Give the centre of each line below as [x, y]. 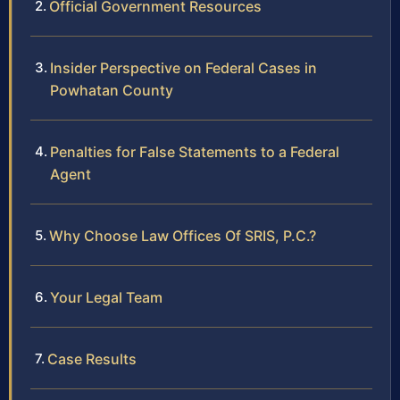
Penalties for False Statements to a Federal [195, 152]
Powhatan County [112, 91]
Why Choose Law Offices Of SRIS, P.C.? [183, 236]
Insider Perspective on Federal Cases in [183, 68]
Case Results [92, 359]
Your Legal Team [106, 298]
